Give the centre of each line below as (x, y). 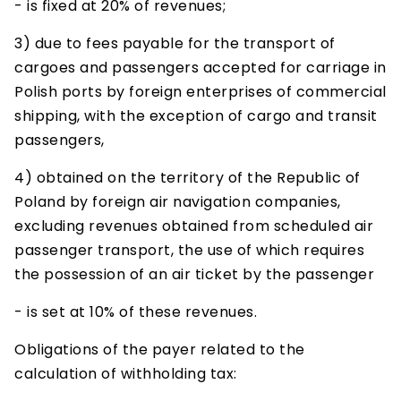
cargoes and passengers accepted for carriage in (200, 68)
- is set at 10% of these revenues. (136, 312)
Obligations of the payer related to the (160, 350)
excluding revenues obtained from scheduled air (194, 226)
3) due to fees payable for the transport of (175, 43)
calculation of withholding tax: (126, 374)
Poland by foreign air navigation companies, (178, 202)
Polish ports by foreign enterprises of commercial (200, 92)
